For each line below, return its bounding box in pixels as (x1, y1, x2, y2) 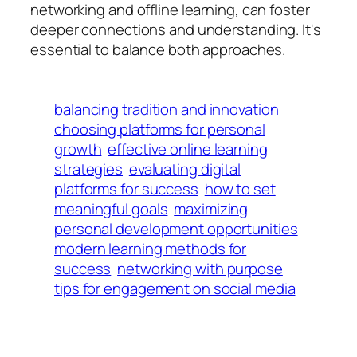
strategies (54, 158, 124, 179)
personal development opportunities (54, 218, 298, 239)
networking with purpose (117, 257, 283, 279)
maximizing (174, 198, 249, 219)
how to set (204, 178, 276, 199)
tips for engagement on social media (54, 277, 296, 299)
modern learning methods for (54, 237, 247, 259)
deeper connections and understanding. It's (30, 18, 321, 40)
